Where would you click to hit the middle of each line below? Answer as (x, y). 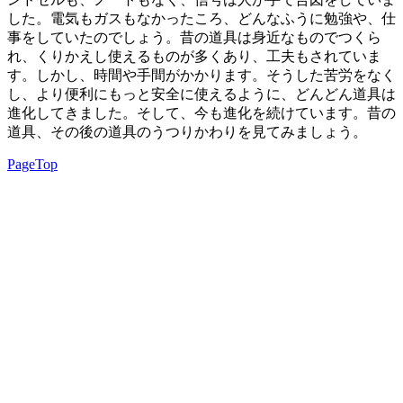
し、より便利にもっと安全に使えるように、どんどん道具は (201, 94)
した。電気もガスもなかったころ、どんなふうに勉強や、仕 (201, 19)
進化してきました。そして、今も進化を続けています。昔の (201, 113)
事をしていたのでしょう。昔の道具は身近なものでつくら (194, 38)
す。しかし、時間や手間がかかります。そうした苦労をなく (201, 76)
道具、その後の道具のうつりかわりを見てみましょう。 (187, 132)
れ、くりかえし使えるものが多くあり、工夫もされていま (194, 57)
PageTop (32, 165)
